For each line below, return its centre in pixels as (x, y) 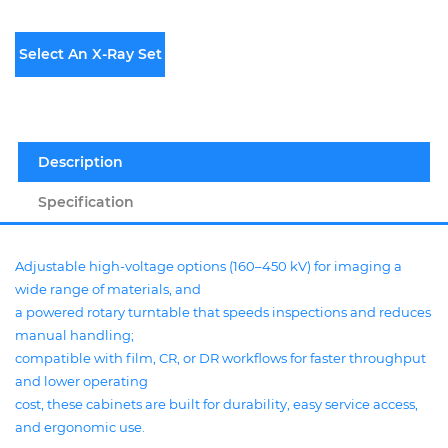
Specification (86, 202)
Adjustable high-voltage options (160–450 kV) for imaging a (208, 266)
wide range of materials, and (108, 289)
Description (80, 162)
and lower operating (81, 381)
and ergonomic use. (80, 427)
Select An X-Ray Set (90, 54)
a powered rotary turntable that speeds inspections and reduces (223, 312)
